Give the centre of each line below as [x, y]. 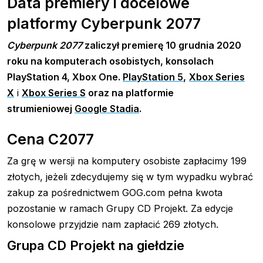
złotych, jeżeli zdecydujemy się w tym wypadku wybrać [130, 177]
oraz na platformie [130, 93]
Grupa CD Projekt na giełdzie [96, 246]
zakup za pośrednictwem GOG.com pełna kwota [115, 193]
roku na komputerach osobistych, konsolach [110, 61]
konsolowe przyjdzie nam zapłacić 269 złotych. [113, 225]
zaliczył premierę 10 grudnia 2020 [162, 45]
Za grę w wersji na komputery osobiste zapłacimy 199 [127, 161]
